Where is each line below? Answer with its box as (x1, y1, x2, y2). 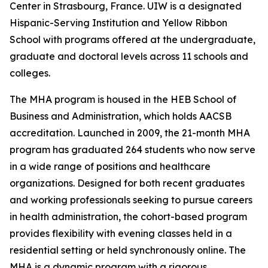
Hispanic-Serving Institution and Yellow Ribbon (10, 17, 227, 29)
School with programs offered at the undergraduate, (10, 33, 255, 46)
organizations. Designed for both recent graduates (10, 177, 245, 190)
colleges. (10, 67, 50, 80)
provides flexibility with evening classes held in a (10, 227, 232, 240)
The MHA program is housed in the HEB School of (10, 93, 236, 106)
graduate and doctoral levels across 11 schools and (10, 50, 248, 63)
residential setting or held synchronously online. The (10, 244, 246, 257)
